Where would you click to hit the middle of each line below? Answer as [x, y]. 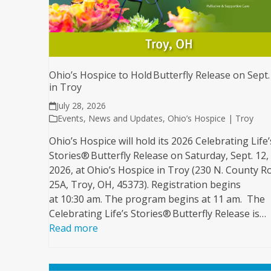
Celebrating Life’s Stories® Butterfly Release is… [157, 214]
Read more [73, 228]
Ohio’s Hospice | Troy [210, 119]
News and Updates [125, 119]
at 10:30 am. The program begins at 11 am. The [157, 199]
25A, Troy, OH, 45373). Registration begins [145, 185]
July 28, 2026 [81, 106]
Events [70, 119]
